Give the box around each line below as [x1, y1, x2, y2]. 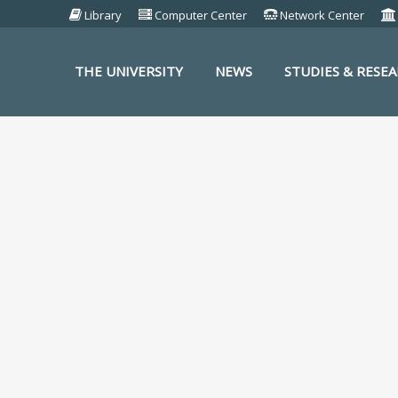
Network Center [280, 7, 364, 23]
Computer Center [155, 7, 247, 23]
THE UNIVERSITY [75, 62, 183, 80]
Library [84, 7, 122, 23]
